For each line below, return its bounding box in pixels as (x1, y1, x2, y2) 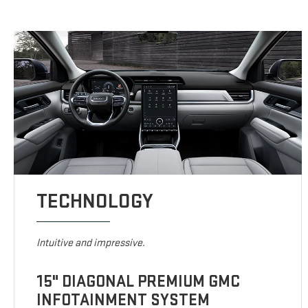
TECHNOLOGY (36, 189, 153, 214)
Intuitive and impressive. (36, 236, 146, 250)
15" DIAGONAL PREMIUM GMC (36, 272, 241, 292)
